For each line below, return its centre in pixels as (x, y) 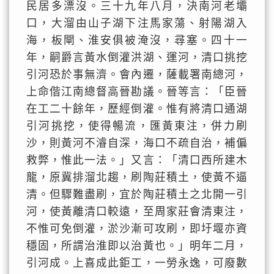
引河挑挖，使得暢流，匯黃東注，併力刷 (137, 126)
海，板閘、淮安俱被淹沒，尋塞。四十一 (137, 40)
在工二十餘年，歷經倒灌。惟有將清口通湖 (137, 109)
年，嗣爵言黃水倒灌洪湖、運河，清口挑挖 (137, 57)
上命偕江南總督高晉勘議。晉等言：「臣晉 (137, 92)
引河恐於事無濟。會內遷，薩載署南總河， (137, 75)
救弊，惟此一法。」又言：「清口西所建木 (137, 160)
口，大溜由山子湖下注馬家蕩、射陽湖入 (137, 23)
